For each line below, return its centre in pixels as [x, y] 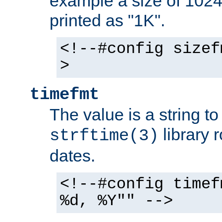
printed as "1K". [107, 20]
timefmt [64, 95]
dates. [72, 156]
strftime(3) [104, 136]
